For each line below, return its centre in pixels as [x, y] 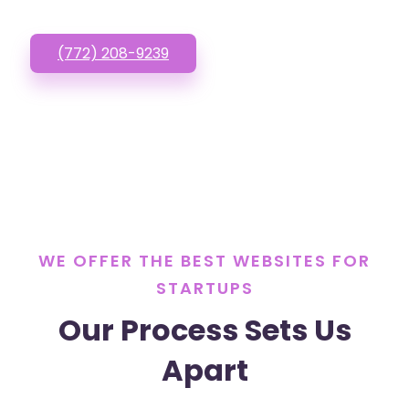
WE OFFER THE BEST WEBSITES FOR [204, 260]
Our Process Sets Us [204, 330]
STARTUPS [204, 288]
